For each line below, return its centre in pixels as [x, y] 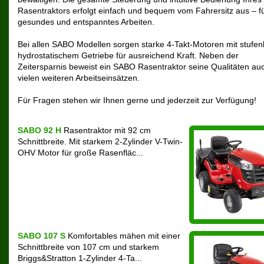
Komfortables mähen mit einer [123, 236]
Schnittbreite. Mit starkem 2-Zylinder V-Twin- [100, 142]
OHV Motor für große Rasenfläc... [80, 153]
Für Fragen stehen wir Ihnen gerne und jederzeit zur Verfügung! [137, 100]
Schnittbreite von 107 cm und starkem [88, 247]
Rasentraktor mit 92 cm [106, 131]
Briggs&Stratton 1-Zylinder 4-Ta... [80, 258]
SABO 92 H [39, 131]
